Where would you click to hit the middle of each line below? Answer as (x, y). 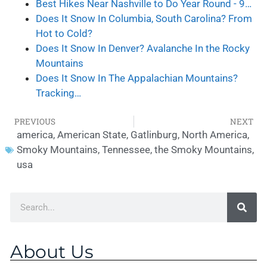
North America (214, 135)
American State (91, 135)
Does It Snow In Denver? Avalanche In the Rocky (142, 48)
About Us (52, 252)
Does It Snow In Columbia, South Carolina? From (144, 18)
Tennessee (126, 150)
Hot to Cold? (64, 33)
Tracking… (58, 93)
